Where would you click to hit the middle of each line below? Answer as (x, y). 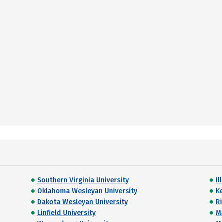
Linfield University (66, 213)
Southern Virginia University (83, 180)
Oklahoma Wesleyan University (87, 191)
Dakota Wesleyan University (83, 202)
